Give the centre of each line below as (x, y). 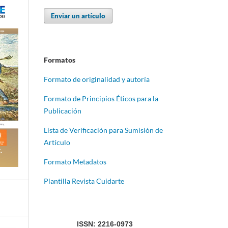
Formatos (60, 60)
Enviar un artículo (78, 16)
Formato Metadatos (75, 162)
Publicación (63, 111)
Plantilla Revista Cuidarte (84, 181)
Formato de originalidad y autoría (97, 79)
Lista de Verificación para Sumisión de (103, 130)
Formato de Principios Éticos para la (101, 99)
